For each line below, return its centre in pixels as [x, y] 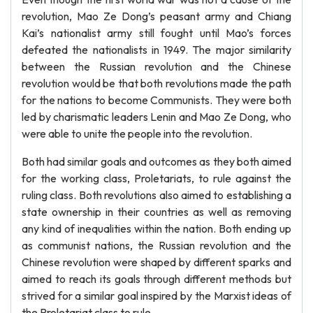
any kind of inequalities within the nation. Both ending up [156, 228]
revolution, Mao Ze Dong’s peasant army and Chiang [156, 16]
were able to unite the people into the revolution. [137, 133]
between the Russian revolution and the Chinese [156, 66]
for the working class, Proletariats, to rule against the [156, 178]
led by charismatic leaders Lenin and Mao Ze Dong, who [156, 117]
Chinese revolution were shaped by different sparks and [156, 262]
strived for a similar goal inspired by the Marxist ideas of [156, 296]
